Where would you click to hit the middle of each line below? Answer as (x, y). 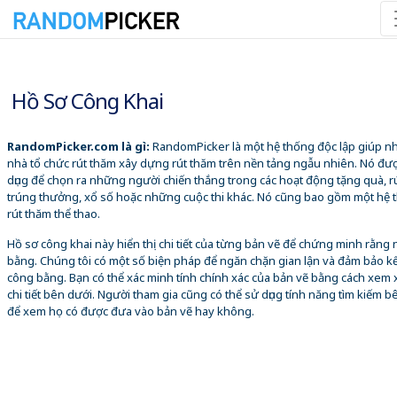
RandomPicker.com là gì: (78, 146)
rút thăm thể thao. (54, 213)
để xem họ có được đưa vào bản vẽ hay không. (131, 311)
